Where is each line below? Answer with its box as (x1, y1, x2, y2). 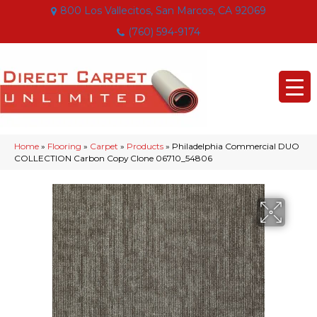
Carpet (90, 141, 118, 151)
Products (127, 141, 163, 151)
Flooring (47, 141, 81, 151)
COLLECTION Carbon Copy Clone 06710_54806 (14, 153, 212, 163)
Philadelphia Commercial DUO (172, 141, 299, 151)
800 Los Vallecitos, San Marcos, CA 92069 (60, 4, 266, 17)
